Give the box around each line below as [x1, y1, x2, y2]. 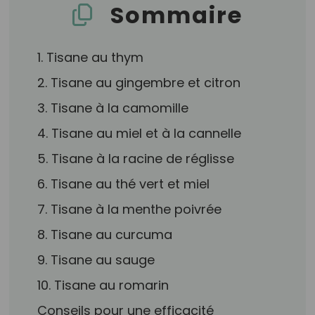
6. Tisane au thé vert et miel [37, 175, 210, 193]
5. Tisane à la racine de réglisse [37, 150, 235, 167]
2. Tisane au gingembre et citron [37, 74, 241, 91]
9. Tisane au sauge [37, 251, 155, 269]
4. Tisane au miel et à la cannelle [37, 124, 242, 142]
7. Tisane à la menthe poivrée [37, 200, 222, 218]
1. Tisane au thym [37, 49, 144, 66]
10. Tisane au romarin [37, 276, 169, 294]
